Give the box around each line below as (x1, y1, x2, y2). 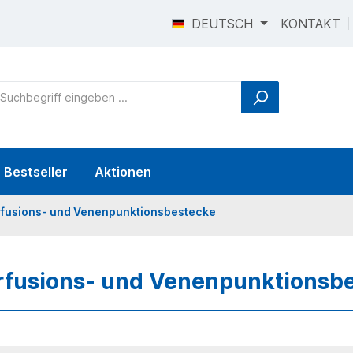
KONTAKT (281, 16, 340, 32)
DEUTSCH (191, 16, 254, 32)
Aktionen (95, 163, 151, 180)
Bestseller (4, 163, 68, 180)
